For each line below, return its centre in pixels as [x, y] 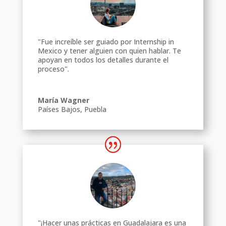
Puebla [95, 109]
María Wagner [63, 100]
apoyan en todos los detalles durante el [103, 60]
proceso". [53, 69]
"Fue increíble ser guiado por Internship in [106, 41]
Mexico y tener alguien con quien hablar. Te [109, 50]
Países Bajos [59, 109]
